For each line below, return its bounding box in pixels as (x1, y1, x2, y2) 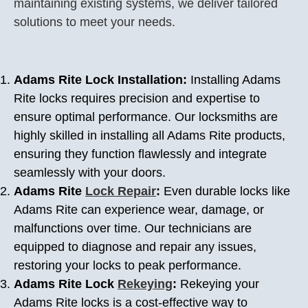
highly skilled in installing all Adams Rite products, (14, 129, 285, 142)
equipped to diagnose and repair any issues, (14, 240, 256, 254)
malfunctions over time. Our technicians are (14, 221, 252, 235)
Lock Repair (85, 184, 156, 198)
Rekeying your (180, 277, 259, 291)
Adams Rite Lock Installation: (14, 73, 190, 87)
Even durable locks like (164, 184, 290, 198)
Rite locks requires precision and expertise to (14, 91, 260, 105)
